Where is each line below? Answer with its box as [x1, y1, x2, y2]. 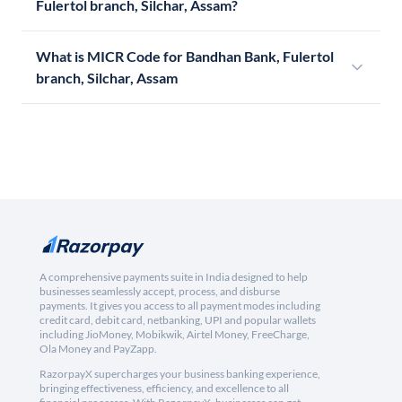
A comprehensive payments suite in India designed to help [39, 270, 308, 284]
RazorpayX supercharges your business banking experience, [39, 367, 320, 381]
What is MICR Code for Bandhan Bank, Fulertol [36, 48, 334, 66]
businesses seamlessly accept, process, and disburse [39, 284, 280, 299]
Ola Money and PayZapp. [39, 342, 157, 356]
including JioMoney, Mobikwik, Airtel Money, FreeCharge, [39, 328, 310, 342]
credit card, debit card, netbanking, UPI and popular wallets [39, 313, 316, 328]
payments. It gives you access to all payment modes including [39, 299, 320, 313]
